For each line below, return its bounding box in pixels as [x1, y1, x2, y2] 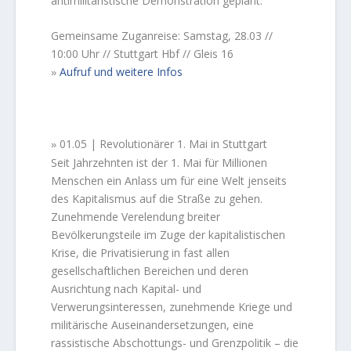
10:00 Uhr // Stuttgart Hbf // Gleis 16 [51, 46, 234, 62]
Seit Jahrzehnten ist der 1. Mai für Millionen [51, 155, 268, 171]
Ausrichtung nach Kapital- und [51, 281, 202, 297]
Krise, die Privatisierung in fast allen [51, 245, 230, 261]
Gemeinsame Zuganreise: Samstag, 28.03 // [51, 28, 273, 44]
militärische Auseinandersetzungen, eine [51, 317, 255, 333]
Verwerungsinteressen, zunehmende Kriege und [51, 299, 293, 315]
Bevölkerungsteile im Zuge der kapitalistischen [51, 227, 286, 243]
